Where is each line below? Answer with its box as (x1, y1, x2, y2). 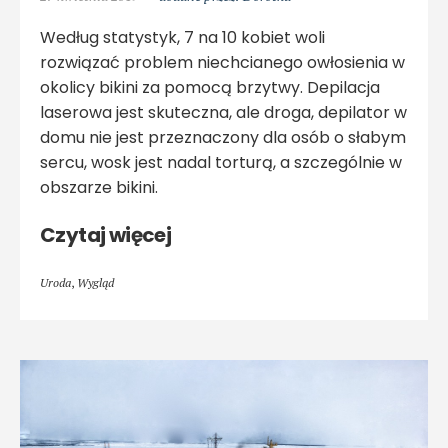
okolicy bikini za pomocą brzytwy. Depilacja (40, 76, 380, 99)
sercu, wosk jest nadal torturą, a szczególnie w (40, 151, 402, 174)
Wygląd (77, 275, 114, 290)
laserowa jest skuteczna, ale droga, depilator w (40, 101, 407, 124)
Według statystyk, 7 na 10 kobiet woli (40, 26, 325, 49)
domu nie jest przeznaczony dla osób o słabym (40, 126, 406, 149)
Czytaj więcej (40, 221, 172, 249)
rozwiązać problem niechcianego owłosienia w (40, 51, 405, 74)
